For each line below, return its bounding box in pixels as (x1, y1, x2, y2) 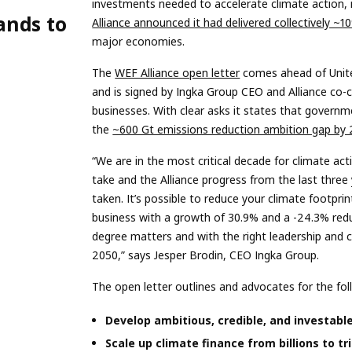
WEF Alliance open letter (115, 64, 240, 80)
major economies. (92, 33, 185, 49)
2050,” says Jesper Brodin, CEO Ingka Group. (92, 247, 320, 262)
